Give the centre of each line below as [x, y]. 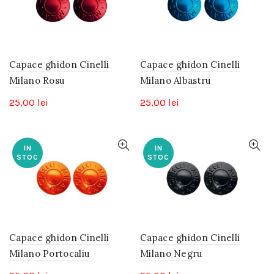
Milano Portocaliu [50, 253]
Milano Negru [171, 253]
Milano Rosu [37, 81]
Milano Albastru [176, 81]
